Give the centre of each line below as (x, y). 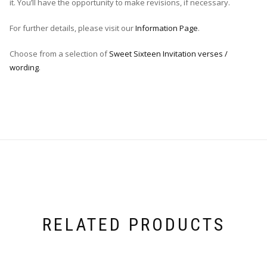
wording (24, 68)
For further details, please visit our (72, 28)
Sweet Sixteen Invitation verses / (168, 54)
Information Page (167, 28)
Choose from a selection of (59, 54)
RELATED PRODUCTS (133, 225)
